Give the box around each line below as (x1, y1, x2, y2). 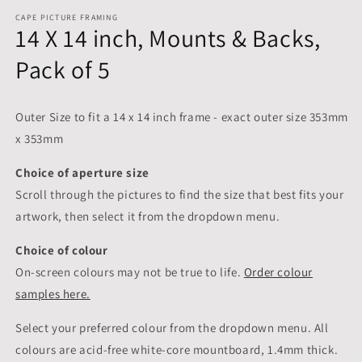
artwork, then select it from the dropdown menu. (15, 208, 280, 225)
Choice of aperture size (15, 165, 149, 181)
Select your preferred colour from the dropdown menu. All (15, 320, 329, 336)
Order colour (243, 264, 314, 280)
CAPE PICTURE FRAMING (15, 12, 118, 23)
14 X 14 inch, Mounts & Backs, (15, 22, 321, 55)
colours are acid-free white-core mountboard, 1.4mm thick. (15, 342, 339, 358)
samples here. (15, 286, 90, 302)
